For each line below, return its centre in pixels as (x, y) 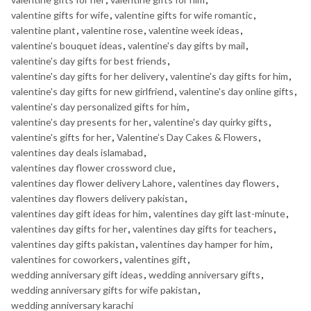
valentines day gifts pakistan (73, 244)
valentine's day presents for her (79, 122)
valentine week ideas (194, 31)
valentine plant (43, 31)
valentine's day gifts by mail (186, 46)
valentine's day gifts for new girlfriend (92, 92)
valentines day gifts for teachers (203, 229)
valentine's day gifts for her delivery (88, 76)
